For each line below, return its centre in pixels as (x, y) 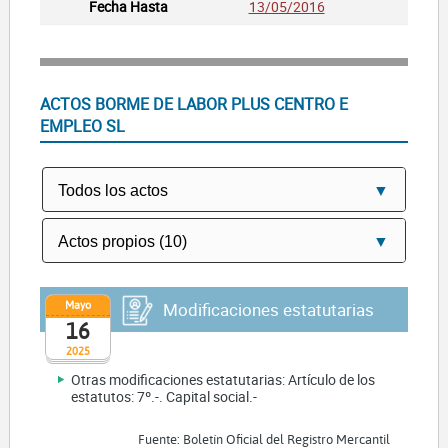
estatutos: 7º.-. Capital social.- (164, 396)
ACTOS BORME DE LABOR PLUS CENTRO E (193, 103)
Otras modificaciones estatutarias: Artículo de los (223, 379)
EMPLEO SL (82, 125)
